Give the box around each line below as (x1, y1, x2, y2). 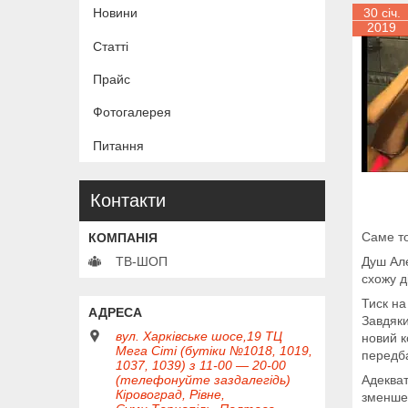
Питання (93, 138, 144, 153)
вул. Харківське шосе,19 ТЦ (116, 328, 282, 343)
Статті (93, 38, 128, 54)
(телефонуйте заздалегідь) (116, 372, 291, 387)
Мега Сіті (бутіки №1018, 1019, (116, 342, 312, 358)
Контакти (90, 189, 166, 210)
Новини (93, 5, 138, 21)
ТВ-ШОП (116, 253, 168, 269)
